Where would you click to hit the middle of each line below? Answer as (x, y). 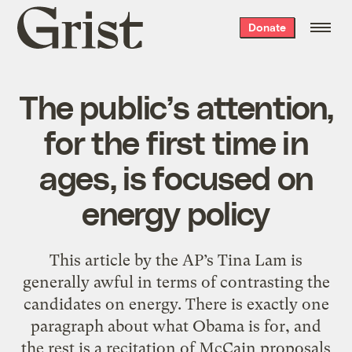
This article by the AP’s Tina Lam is (176, 260)
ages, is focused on (176, 176)
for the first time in (176, 141)
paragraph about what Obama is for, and (176, 326)
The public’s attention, (176, 106)
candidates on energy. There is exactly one (176, 304)
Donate (267, 27)
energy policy (176, 212)
